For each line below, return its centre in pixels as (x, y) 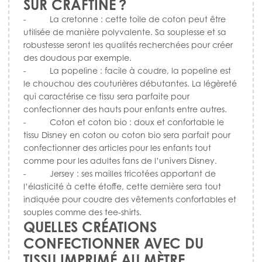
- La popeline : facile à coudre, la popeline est (127, 70)
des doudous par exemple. (77, 57)
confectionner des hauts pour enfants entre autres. (125, 109)
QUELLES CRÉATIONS (90, 227)
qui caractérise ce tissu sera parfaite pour (106, 96)
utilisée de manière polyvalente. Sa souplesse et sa (125, 32)
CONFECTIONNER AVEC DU (113, 243)
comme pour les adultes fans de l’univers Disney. (120, 160)
